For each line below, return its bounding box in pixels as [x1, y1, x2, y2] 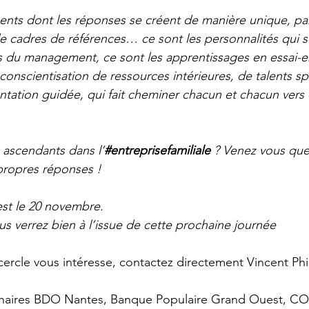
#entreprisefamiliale [104, 143, 210, 158]
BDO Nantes [34, 292, 103, 307]
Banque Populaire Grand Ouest [110, 292, 283, 307]
